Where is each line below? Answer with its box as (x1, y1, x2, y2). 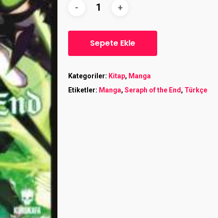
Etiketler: (68, 86, 99, 94)
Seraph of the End (125, 86, 182, 94)
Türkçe (184, 86, 208, 94)
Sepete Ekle (90, 37, 136, 49)
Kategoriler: (68, 72, 109, 80)
